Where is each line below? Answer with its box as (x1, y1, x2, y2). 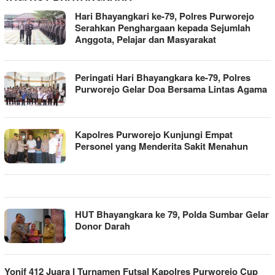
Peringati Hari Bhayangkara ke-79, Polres (75, 71, 250, 84)
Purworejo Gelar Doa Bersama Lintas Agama (75, 82, 267, 96)
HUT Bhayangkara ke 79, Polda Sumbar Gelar (75, 207, 269, 221)
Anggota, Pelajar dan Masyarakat (75, 33, 216, 46)
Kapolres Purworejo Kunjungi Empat (75, 128, 233, 141)
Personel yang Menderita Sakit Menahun (75, 139, 248, 153)
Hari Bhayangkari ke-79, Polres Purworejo (75, 9, 254, 23)
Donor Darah (75, 219, 130, 233)
